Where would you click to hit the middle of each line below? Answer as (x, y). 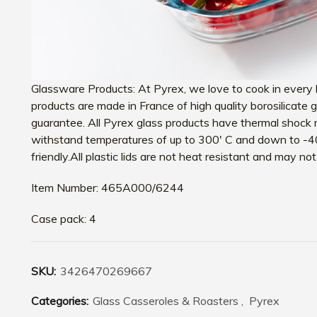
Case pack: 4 (64, 219)
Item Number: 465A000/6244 (108, 188)
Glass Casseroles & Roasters (166, 301)
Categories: (61, 301)
